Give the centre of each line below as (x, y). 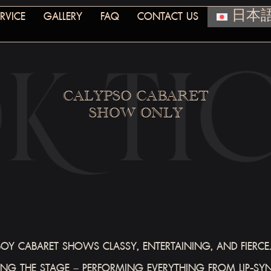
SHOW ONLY (135, 113)
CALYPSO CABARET (135, 96)
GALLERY (63, 17)
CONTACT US (168, 17)
